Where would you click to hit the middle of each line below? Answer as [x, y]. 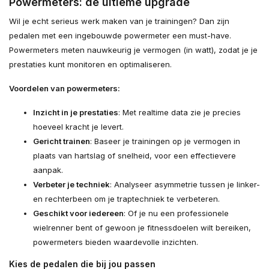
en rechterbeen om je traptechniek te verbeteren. [126, 198]
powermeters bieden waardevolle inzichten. [116, 242]
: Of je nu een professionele [176, 213]
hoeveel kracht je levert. [78, 126]
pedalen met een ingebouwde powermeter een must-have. [120, 35]
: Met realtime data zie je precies [180, 112]
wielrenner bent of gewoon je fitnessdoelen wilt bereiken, [142, 227]
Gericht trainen [62, 141]
